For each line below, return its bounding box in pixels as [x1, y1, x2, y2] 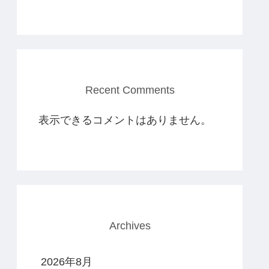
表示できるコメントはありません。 [38, 113, 211, 126]
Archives [109, 220, 151, 232]
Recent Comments [85, 83, 175, 96]
